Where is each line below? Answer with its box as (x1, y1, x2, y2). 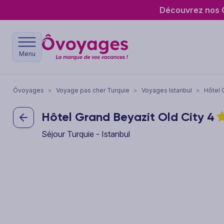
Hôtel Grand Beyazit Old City (41, 109, 207, 124)
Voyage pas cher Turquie (56, 86, 129, 94)
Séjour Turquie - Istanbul (41, 129, 130, 139)
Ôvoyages (13, 86, 44, 94)
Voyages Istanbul (141, 86, 192, 94)
